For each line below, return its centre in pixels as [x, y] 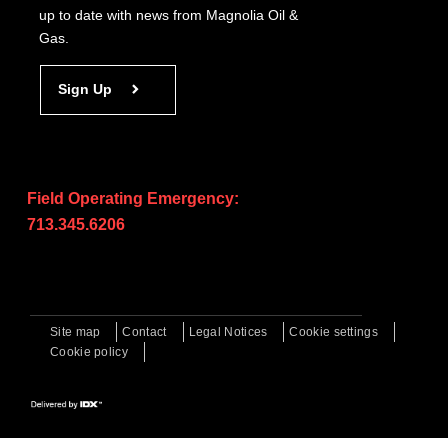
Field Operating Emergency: [133, 198]
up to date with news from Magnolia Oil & [168, 15]
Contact [144, 332]
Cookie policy [89, 352]
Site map [75, 332]
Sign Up [85, 89]
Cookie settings [333, 332]
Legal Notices [228, 332]
